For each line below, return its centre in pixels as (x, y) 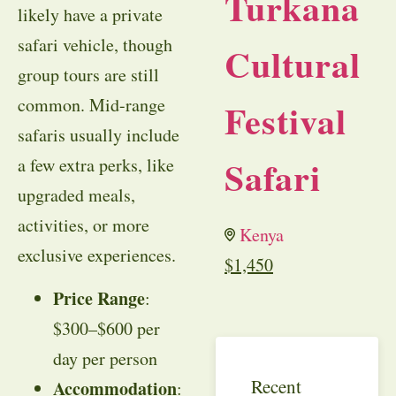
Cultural (293, 65)
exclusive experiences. (97, 255)
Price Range (99, 298)
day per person (105, 358)
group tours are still (88, 75)
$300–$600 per (107, 328)
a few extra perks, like (96, 165)
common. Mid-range (91, 105)
